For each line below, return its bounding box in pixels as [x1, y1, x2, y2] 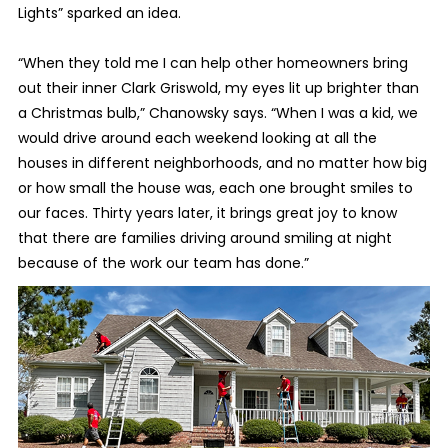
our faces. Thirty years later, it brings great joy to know [17, 203, 397, 224]
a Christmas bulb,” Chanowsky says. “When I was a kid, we [17, 103, 418, 124]
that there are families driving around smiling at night [17, 228, 392, 249]
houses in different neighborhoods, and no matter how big [17, 153, 427, 174]
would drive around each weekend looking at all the [17, 128, 377, 149]
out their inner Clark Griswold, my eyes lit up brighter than [17, 78, 419, 99]
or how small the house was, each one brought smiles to [17, 178, 413, 199]
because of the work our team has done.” [17, 253, 309, 274]
